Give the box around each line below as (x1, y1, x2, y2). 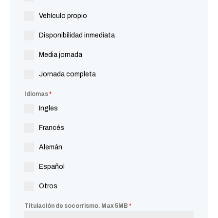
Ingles (39, 105, 58, 112)
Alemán (39, 144, 62, 151)
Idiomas (24, 91, 49, 97)
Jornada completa (39, 71, 96, 78)
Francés (39, 124, 64, 131)
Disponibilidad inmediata (39, 32, 115, 39)
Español (39, 163, 65, 170)
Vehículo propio (39, 12, 87, 19)
